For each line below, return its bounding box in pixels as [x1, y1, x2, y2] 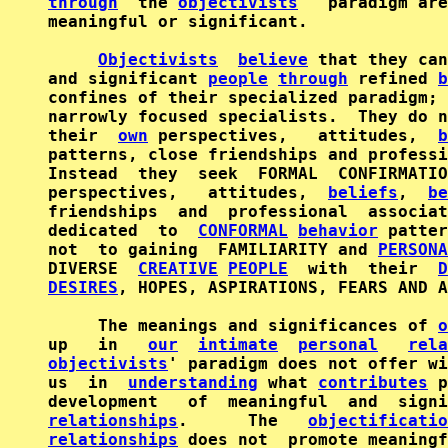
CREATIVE [138, 259, 218, 278]
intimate [198, 335, 278, 354]
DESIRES [48, 278, 118, 297]
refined [348, 69, 438, 88]
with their [288, 259, 438, 278]
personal [298, 335, 378, 354]
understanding [128, 373, 258, 392]
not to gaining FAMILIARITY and [48, 240, 378, 259]
